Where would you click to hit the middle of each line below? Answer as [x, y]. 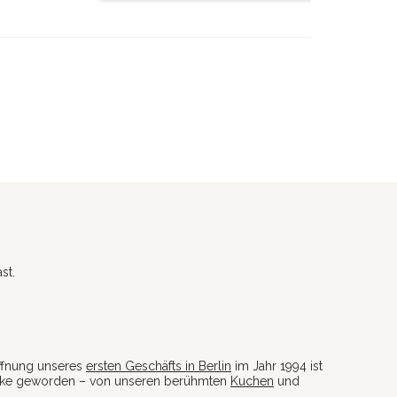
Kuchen [252, 381]
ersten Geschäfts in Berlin [159, 366]
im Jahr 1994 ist [277, 366]
